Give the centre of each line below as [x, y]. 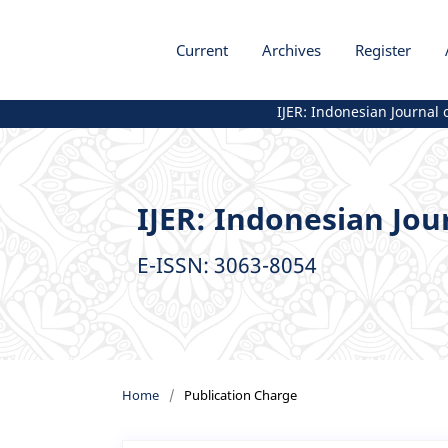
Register [382, 49]
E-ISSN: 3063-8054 [227, 264]
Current [201, 49]
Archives [291, 49]
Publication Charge [240, 394]
